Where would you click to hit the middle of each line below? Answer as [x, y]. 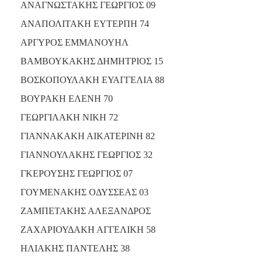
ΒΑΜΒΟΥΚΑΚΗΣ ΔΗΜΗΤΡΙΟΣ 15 [92, 61]
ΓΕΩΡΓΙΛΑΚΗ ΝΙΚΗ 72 [69, 117]
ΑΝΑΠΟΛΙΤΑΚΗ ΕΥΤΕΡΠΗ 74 [85, 23]
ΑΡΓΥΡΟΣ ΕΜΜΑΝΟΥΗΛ [75, 42]
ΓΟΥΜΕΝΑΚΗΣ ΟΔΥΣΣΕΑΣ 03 [85, 192]
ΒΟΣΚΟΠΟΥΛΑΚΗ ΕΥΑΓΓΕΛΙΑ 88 [92, 80]
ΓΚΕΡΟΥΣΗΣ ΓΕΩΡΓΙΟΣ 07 [77, 173]
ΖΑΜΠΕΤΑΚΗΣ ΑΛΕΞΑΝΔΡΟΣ [86, 211]
